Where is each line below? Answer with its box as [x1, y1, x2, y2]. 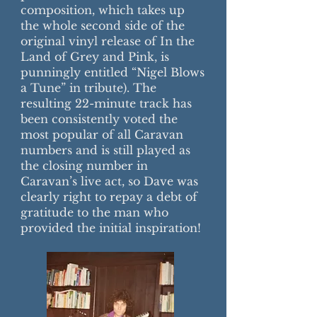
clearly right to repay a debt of [21, 190, 197, 204]
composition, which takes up [21, 3, 185, 17]
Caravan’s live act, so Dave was [21, 174, 198, 188]
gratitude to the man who [21, 205, 168, 219]
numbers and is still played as [21, 143, 190, 157]
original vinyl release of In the [21, 34, 195, 48]
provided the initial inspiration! [21, 221, 201, 235]
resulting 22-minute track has [21, 96, 192, 110]
